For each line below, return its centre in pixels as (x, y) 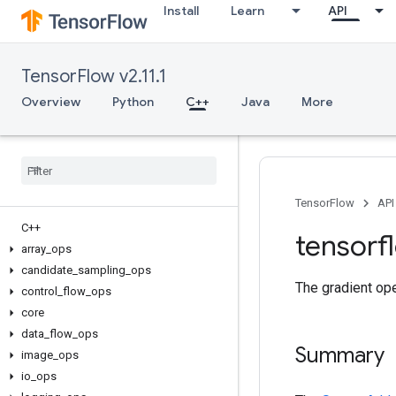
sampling (102, 270)
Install (181, 11)
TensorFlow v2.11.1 (94, 76)
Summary (340, 355)
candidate (47, 270)
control (39, 291)
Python (133, 102)
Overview (51, 102)
